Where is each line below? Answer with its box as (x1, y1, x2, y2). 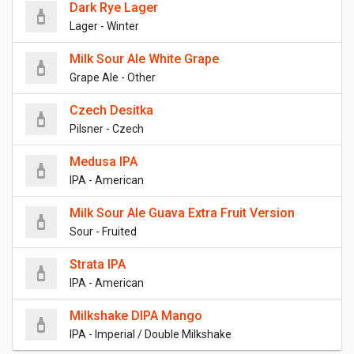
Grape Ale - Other (70, 70, 156, 84)
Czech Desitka (70, 102, 153, 118)
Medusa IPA (70, 153, 137, 169)
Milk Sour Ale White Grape (70, 51, 219, 66)
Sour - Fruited (70, 224, 137, 238)
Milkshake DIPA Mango (70, 307, 202, 323)
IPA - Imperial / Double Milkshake (70, 327, 232, 341)
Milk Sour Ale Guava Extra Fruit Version (70, 205, 295, 220)
